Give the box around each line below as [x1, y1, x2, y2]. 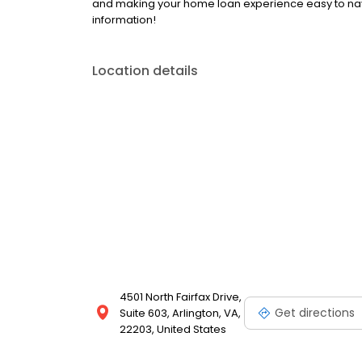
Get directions [275, 304, 355, 321]
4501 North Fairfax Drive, [120, 289, 242, 305]
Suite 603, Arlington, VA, [120, 305, 241, 322]
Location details [92, 61, 198, 81]
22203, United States [120, 322, 226, 338]
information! [92, 12, 156, 28]
